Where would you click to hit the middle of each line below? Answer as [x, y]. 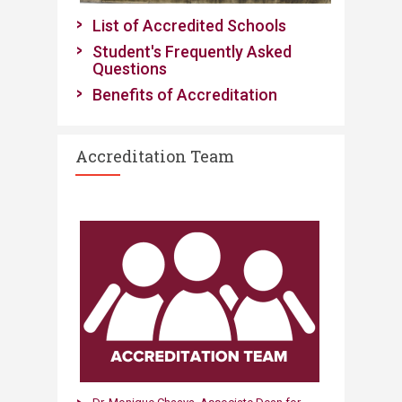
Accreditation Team [155, 157]
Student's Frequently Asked [192, 52]
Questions [130, 69]
